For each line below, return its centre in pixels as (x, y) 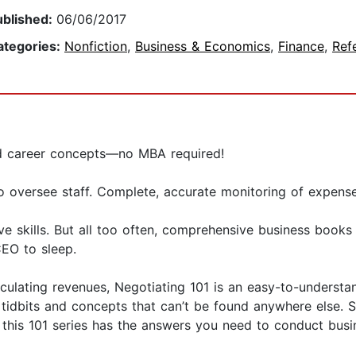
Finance (301, 46)
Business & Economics (203, 46)
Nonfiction (96, 46)
